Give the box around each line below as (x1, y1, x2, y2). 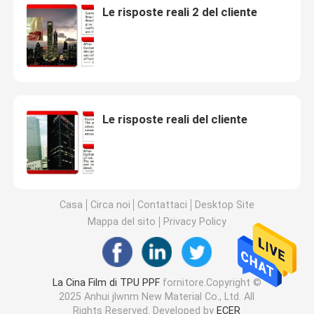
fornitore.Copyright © (159, 277, 261, 289)
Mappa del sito (88, 216, 156, 228)
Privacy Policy (163, 216, 226, 228)
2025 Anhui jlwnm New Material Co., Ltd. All (59, 291, 255, 303)
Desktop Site (194, 198, 254, 210)
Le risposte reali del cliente (102, 111, 247, 126)
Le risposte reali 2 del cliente (102, 4, 257, 19)
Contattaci (137, 198, 188, 210)
